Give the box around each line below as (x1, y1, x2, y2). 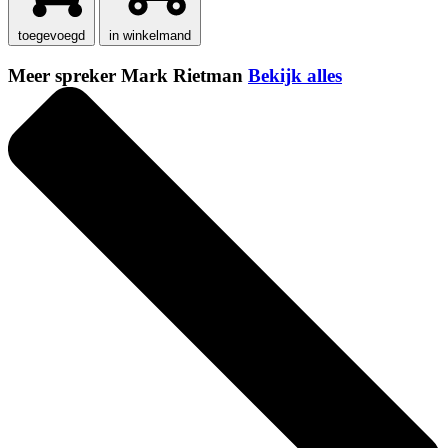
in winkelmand (109, 28, 191, 44)
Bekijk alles (248, 65, 342, 87)
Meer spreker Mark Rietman (8, 65, 248, 87)
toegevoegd (18, 28, 85, 44)
